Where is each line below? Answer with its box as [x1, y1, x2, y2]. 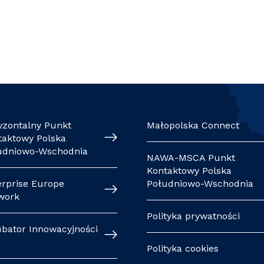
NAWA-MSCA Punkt [146, 152, 235, 163]
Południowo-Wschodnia [146, 178, 253, 189]
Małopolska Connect [146, 120, 239, 131]
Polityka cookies [146, 243, 219, 254]
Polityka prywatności [146, 210, 240, 222]
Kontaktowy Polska [146, 165, 232, 176]
